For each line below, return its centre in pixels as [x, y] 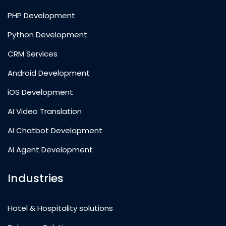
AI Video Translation [45, 111]
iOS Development [40, 92]
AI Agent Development [50, 150]
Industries [36, 179]
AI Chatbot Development [55, 131]
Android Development [49, 73]
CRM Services [33, 54]
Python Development [47, 35]
